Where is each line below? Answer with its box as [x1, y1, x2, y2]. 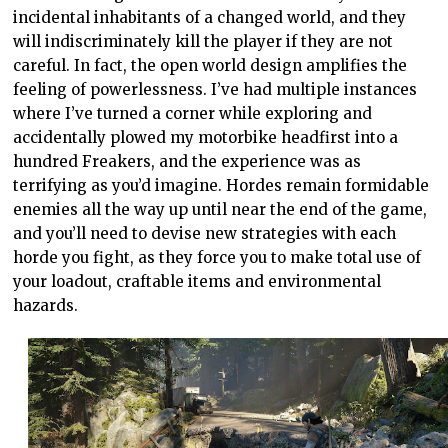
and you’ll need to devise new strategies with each [13, 223, 397, 243]
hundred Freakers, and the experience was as [13, 151, 362, 171]
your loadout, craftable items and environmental [13, 271, 382, 291]
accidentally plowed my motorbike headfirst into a [13, 127, 399, 147]
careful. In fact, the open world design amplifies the [13, 55, 408, 75]
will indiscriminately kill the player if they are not [13, 31, 394, 51]
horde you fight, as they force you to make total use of [13, 247, 422, 267]
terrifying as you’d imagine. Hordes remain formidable [13, 175, 430, 195]
